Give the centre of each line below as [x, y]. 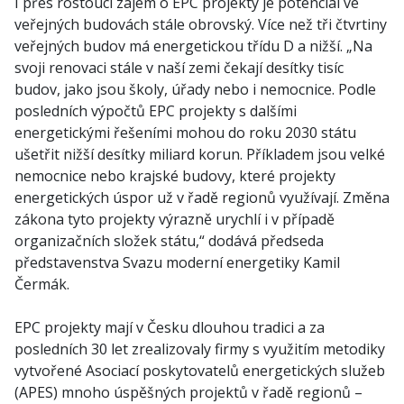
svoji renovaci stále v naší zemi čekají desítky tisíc [179, 68]
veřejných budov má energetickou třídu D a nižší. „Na [193, 46]
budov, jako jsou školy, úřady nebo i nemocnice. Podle [195, 89]
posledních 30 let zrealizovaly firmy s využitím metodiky [200, 349]
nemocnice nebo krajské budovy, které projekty [175, 176]
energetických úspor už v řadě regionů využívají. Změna [202, 197]
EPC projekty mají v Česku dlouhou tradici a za [170, 327]
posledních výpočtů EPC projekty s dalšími [156, 111]
